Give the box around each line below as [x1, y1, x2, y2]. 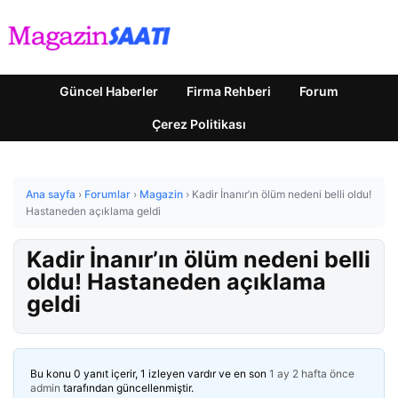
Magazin [139, 187, 183, 201]
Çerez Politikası [152, 116, 246, 131]
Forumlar [84, 187, 131, 201]
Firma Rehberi [187, 84, 271, 99]
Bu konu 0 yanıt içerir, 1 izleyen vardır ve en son [30, 367, 269, 380]
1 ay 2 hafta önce [269, 367, 354, 380]
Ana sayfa [26, 187, 76, 201]
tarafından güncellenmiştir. [60, 381, 194, 394]
